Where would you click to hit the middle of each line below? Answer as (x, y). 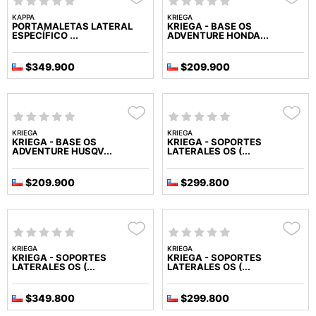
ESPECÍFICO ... (45, 36)
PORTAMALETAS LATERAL (72, 26)
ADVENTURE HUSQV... (62, 151)
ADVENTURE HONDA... (218, 36)
